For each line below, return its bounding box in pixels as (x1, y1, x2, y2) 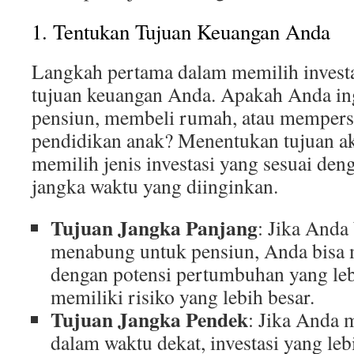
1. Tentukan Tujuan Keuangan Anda (32, 17, 330, 46)
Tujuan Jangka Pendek (51, 304, 248, 334)
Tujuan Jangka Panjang (51, 213, 258, 243)
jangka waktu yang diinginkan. (32, 172, 278, 199)
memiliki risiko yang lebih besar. (51, 283, 314, 310)
